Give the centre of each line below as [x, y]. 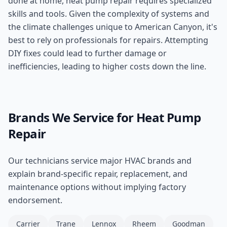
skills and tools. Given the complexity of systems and [109, 14]
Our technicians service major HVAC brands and [100, 161]
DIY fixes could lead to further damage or [87, 53]
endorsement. [35, 200]
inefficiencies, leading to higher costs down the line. [107, 66]
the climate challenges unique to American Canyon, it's [113, 27]
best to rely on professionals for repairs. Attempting [108, 40]
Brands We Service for [72, 117]
